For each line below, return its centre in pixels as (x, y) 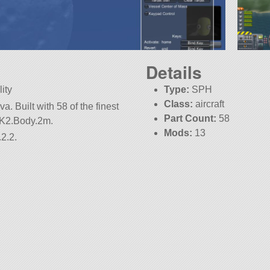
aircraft (209, 104)
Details (174, 72)
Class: (179, 104)
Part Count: (190, 119)
